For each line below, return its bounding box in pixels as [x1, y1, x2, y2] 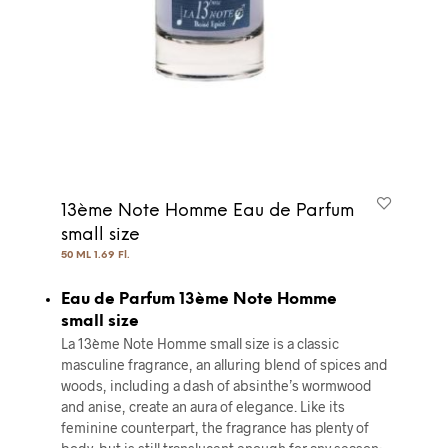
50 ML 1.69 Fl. [60, 250, 130, 262]
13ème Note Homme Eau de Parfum [60, 202, 354, 221]
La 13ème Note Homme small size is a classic [60, 335, 339, 353]
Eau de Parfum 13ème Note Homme [60, 291, 337, 309]
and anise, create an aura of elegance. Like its [60, 398, 345, 416]
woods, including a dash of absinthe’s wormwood [60, 377, 372, 395]
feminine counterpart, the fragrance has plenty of [60, 419, 369, 437]
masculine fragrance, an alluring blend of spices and [60, 356, 388, 374]
